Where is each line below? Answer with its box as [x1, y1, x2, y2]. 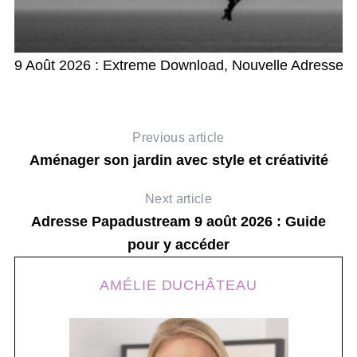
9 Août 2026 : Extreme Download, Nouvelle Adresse [14, 57, 343, 73]
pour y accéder [127, 236, 229, 253]
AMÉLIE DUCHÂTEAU [100, 277, 257, 293]
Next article [145, 191, 212, 206]
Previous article [132, 130, 225, 144]
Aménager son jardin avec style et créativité [29, 151, 328, 168]
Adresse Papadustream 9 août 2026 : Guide [31, 213, 326, 229]
